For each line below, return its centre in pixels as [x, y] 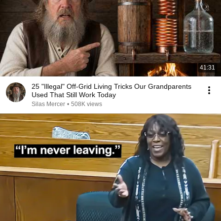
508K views [87, 104]
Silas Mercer [48, 104]
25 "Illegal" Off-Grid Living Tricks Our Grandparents [111, 86]
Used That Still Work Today [74, 95]
